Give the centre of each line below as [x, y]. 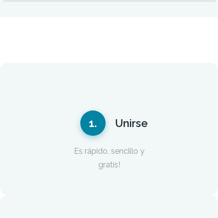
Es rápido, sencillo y [109, 151]
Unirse [130, 123]
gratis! [109, 165]
